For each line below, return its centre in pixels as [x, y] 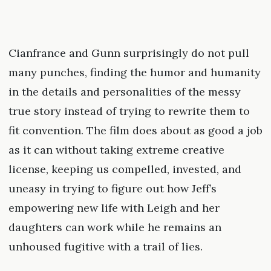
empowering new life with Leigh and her [114, 208]
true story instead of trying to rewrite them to [129, 111]
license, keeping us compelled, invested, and [125, 169]
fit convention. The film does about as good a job [135, 131]
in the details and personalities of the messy [124, 92]
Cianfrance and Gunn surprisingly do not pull [129, 53]
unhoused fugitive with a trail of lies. [105, 247]
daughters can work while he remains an [115, 227]
